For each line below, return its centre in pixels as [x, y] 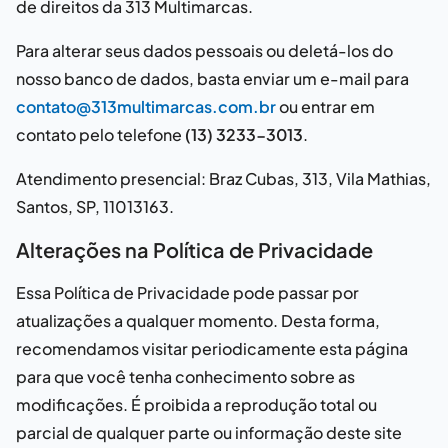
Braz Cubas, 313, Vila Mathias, [320, 178]
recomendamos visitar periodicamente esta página [212, 348]
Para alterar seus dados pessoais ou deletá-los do [204, 50]
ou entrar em [327, 106]
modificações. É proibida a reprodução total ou [196, 404]
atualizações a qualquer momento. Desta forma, [198, 320]
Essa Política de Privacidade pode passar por [187, 292]
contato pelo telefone [100, 134]
